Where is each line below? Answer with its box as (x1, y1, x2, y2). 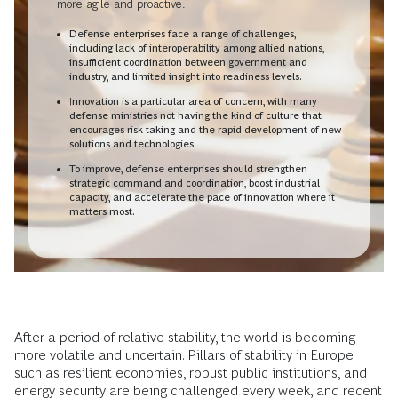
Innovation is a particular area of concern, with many (69, 94, 317, 107)
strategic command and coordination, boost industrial (69, 176, 320, 189)
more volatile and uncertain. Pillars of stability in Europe (14, 347, 354, 363)
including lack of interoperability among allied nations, (69, 41, 324, 54)
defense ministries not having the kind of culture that (69, 108, 322, 122)
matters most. (69, 204, 135, 218)
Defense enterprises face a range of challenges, (69, 27, 296, 40)
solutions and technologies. (69, 137, 196, 150)
